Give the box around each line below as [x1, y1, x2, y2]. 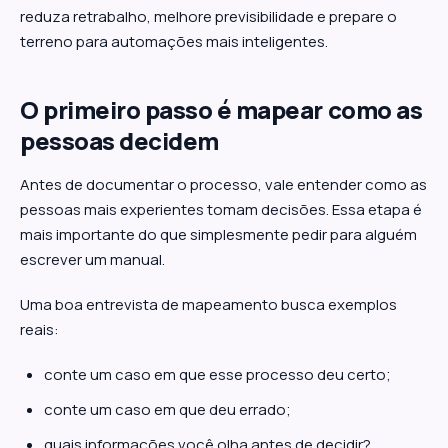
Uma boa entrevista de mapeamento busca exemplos [20, 294, 397, 315]
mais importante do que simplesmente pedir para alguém [20, 224, 417, 245]
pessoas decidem [20, 124, 219, 157]
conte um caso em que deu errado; [44, 399, 291, 420]
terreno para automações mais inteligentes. [20, 31, 328, 52]
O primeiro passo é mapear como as [20, 93, 423, 126]
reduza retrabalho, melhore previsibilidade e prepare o [20, 6, 397, 27]
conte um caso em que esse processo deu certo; [44, 364, 391, 385]
